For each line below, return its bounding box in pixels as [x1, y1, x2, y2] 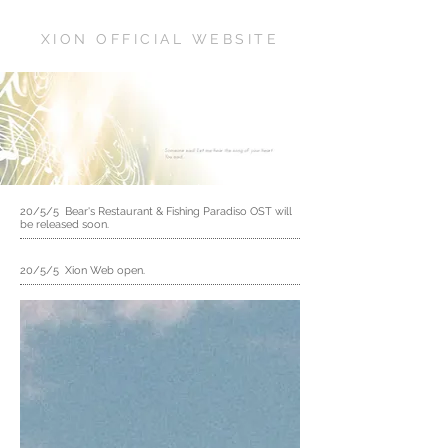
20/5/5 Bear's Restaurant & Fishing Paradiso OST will [20, 205, 292, 218]
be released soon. [20, 218, 109, 231]
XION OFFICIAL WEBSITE [40, 31, 280, 47]
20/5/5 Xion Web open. [20, 264, 145, 277]
